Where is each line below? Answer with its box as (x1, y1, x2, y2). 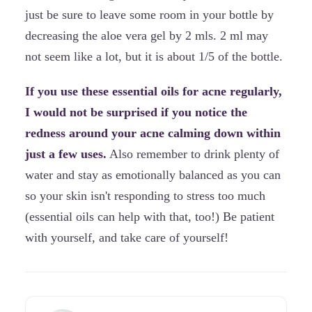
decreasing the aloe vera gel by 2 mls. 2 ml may (25, 29, 268, 43)
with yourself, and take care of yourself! (25, 231, 228, 245)
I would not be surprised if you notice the (25, 105, 247, 120)
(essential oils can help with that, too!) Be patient (25, 210, 274, 224)
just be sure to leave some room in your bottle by (25, 8, 274, 22)
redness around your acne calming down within (25, 126, 281, 141)
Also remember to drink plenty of (107, 147, 279, 162)
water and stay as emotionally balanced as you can (25, 168, 281, 182)
